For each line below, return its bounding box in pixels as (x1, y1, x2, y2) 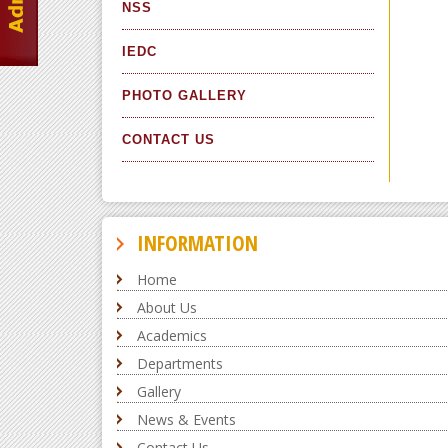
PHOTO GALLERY (122, 87, 247, 103)
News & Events (137, 409, 236, 429)
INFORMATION (137, 228, 258, 257)
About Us (137, 297, 197, 317)
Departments (137, 353, 223, 373)
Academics (137, 325, 207, 345)
